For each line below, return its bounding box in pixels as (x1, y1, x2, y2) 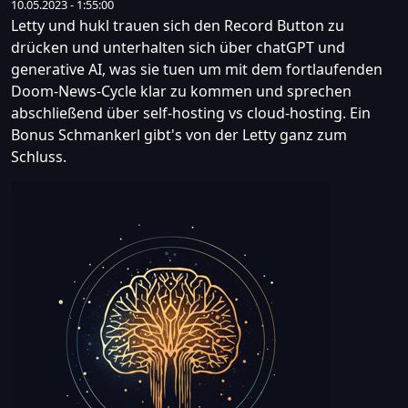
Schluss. (11, 147, 66, 167)
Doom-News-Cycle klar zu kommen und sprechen (11, 81, 352, 101)
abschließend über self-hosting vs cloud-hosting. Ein (11, 103, 371, 123)
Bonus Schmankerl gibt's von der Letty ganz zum (11, 125, 347, 145)
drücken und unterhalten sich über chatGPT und (11, 37, 345, 57)
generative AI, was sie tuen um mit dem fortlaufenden (11, 59, 382, 79)
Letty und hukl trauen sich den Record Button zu (11, 15, 344, 36)
